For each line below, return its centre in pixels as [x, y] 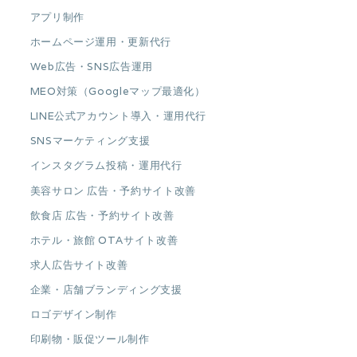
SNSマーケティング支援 [90, 141]
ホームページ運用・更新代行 [100, 41]
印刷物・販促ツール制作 [90, 339]
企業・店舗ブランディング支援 [106, 290]
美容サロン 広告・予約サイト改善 [113, 190]
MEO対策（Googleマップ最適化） [118, 92]
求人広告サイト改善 [79, 265]
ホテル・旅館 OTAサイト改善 [104, 240]
